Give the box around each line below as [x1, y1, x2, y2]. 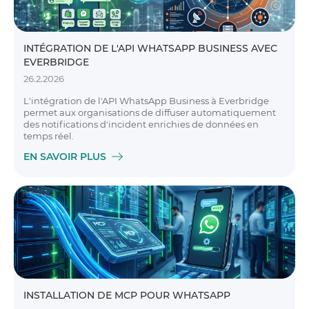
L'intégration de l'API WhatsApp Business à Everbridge [23, 95, 269, 106]
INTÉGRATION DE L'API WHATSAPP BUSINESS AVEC [23, 42, 277, 54]
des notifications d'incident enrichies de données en [23, 119, 259, 130]
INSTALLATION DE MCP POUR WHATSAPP [23, 289, 230, 301]
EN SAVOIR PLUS [23, 150, 106, 163]
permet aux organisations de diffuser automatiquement [23, 107, 276, 118]
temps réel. [23, 130, 74, 141]
